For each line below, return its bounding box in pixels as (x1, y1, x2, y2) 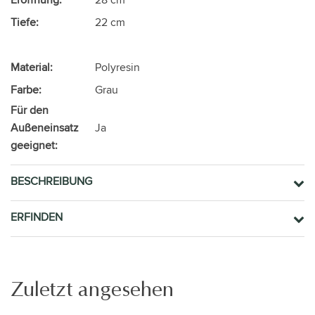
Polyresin (95, 58, 140, 75)
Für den (11, 101, 49, 118)
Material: (11, 58, 53, 75)
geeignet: (11, 136, 58, 153)
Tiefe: (11, 13, 39, 30)
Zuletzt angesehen (11, 278, 174, 300)
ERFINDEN (11, 208, 63, 225)
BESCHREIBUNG (11, 172, 92, 189)
